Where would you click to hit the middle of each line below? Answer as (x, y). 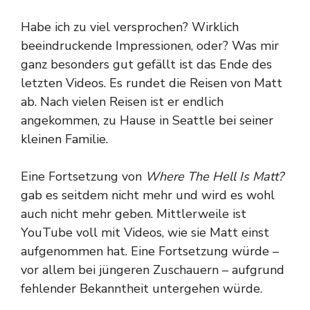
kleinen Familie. (64, 139)
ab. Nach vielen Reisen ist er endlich (122, 102)
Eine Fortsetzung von (83, 177)
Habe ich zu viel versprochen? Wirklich (130, 27)
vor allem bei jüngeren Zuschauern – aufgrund (153, 270)
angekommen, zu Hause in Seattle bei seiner (147, 121)
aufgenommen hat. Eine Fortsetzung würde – (150, 252)
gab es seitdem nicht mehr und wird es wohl (148, 195)
